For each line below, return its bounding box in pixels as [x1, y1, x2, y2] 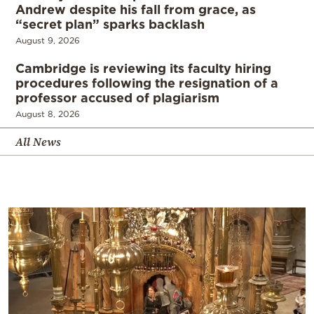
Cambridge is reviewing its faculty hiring [15, 61, 271, 76]
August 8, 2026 [15, 109, 80, 119]
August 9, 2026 [15, 36, 80, 46]
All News [15, 134, 61, 150]
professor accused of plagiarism [15, 90, 219, 105]
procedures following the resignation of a [15, 76, 278, 90]
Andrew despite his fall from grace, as [15, 2, 256, 17]
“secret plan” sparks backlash [15, 17, 205, 32]
